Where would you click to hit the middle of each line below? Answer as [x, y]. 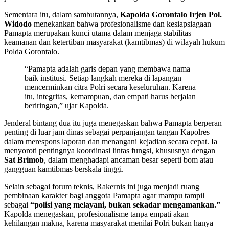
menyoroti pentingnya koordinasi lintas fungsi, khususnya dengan [110, 151]
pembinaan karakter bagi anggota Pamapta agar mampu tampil [104, 196]
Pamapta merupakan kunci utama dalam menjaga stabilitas [98, 33]
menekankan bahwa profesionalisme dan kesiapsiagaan [121, 24]
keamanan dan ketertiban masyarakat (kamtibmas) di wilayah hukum [114, 42]
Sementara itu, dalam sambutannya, [62, 15]
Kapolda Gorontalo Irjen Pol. [171, 15]
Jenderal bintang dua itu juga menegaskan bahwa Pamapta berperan [113, 123]
